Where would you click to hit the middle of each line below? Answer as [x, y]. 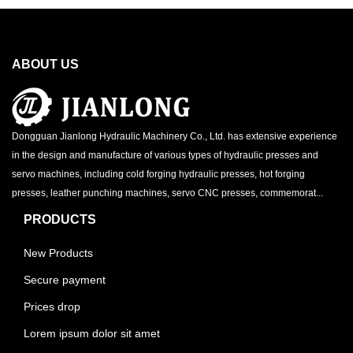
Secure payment [65, 280]
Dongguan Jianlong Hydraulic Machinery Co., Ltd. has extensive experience [175, 136]
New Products [58, 253]
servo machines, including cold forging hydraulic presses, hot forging [158, 174]
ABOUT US [45, 64]
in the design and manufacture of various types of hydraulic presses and [165, 155]
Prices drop [52, 307]
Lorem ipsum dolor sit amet [92, 333]
